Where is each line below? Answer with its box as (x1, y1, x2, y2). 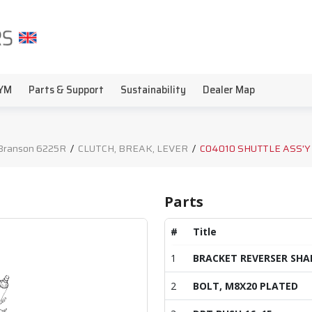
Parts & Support (29, 82, 104, 97)
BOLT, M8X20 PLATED (193, 279, 298, 292)
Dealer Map (203, 82, 255, 97)
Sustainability (120, 82, 186, 97)
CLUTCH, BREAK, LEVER (78, 141, 188, 156)
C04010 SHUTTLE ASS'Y (200, 141, 311, 156)
